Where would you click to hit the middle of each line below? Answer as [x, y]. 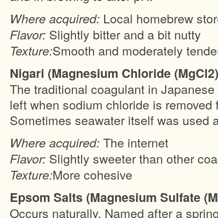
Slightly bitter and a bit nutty [123, 34]
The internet [134, 142]
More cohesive [92, 174]
